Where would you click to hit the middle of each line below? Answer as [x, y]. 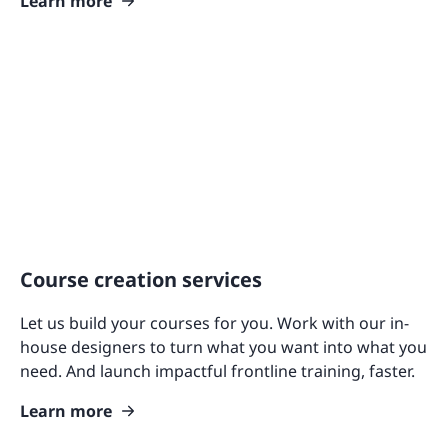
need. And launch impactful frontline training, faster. [217, 370]
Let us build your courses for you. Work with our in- [214, 322]
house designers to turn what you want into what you [223, 346]
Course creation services [141, 279]
